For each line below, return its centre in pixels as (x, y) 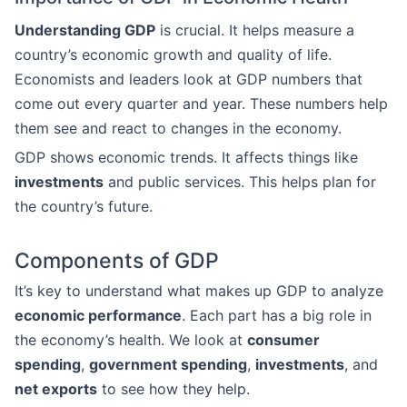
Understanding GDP (85, 30)
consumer (283, 340)
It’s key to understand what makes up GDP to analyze (199, 291)
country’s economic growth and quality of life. (173, 55)
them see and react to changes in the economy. (178, 128)
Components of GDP (117, 261)
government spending (168, 364)
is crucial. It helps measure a (255, 30)
